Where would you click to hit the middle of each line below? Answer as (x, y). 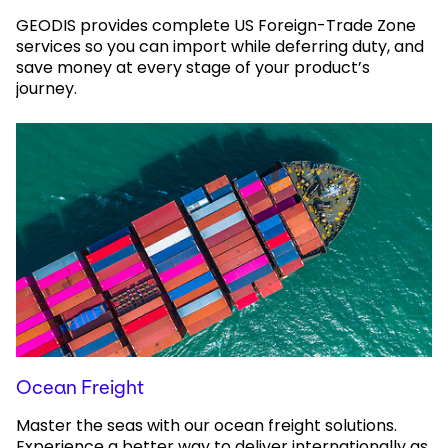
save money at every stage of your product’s (193, 67)
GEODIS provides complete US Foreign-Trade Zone (216, 25)
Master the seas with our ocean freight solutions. (206, 425)
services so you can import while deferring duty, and (220, 46)
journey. (46, 88)
